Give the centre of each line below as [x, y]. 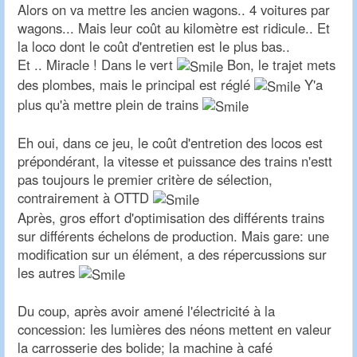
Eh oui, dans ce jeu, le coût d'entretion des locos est [170, 142]
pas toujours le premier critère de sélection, [145, 179]
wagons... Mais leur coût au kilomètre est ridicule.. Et [174, 27]
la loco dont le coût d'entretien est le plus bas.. [154, 46]
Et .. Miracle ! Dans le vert [97, 64]
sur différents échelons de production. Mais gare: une [173, 235]
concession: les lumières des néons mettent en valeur [175, 330]
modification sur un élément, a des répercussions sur [172, 254]
